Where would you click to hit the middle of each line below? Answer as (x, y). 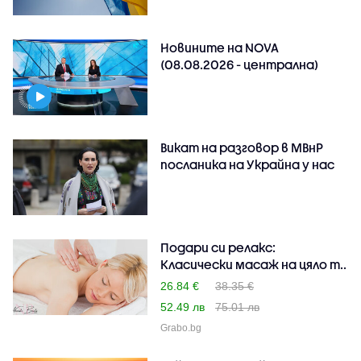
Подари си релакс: (218, 247)
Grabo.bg (181, 328)
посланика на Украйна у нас (248, 164)
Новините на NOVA (220, 47)
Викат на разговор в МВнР (242, 147)
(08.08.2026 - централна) (240, 64)
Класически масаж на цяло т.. (254, 264)
